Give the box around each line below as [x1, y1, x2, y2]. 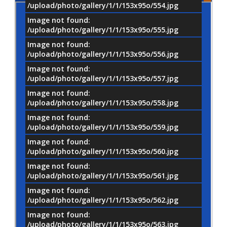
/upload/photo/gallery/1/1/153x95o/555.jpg [27, 24, 178, 34]
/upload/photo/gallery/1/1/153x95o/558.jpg [27, 97, 178, 107]
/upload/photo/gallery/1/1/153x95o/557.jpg [27, 73, 178, 83]
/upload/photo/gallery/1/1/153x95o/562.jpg [27, 195, 178, 205]
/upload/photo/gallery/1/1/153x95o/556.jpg [27, 49, 178, 59]
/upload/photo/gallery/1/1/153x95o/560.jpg [27, 146, 178, 156]
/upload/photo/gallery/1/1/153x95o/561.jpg [27, 170, 178, 180]
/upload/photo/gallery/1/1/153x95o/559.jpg [27, 122, 178, 132]
